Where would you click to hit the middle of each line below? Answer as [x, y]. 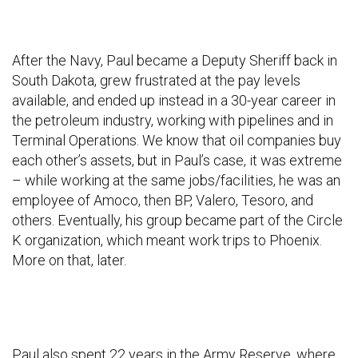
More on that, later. [69, 261]
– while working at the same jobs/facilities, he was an [176, 181]
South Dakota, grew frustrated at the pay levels [156, 81]
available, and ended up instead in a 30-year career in [174, 101]
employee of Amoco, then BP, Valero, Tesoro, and [163, 201]
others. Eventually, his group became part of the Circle [177, 221]
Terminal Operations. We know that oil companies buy [177, 141]
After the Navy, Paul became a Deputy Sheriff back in [175, 61]
